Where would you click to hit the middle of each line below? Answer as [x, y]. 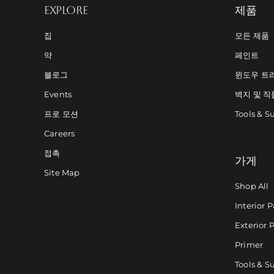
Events [58, 94]
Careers [59, 133]
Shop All [252, 186]
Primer [249, 245]
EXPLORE [66, 10]
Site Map [62, 172]
